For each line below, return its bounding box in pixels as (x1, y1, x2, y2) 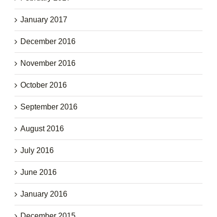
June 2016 (20, 168, 57, 176)
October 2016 (20, 80, 67, 89)
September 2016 (20, 102, 77, 111)
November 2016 (20, 59, 76, 67)
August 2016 (20, 124, 64, 133)
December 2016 (20, 37, 76, 46)
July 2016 (20, 146, 54, 155)
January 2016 (20, 189, 67, 198)
